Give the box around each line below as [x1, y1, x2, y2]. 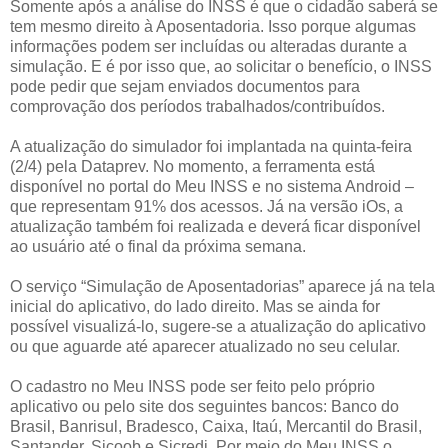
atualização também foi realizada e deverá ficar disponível [10, 217, 421, 235]
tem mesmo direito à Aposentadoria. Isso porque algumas [10, 17, 416, 35]
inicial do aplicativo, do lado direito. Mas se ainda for [10, 297, 380, 315]
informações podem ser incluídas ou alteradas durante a [10, 37, 407, 55]
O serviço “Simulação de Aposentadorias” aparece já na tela [10, 277, 435, 295]
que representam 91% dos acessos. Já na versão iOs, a [10, 197, 403, 215]
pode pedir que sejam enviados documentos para [10, 77, 360, 95]
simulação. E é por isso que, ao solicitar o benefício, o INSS [10, 57, 432, 75]
